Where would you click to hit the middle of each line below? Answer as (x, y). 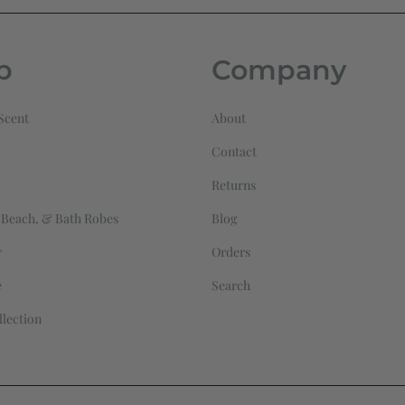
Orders (231, 252)
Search (231, 286)
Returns (234, 185)
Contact (234, 152)
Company (279, 71)
